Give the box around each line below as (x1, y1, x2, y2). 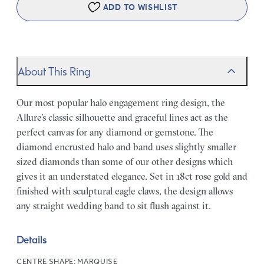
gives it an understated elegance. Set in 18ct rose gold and (16, 170, 247, 183)
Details (16, 234, 47, 246)
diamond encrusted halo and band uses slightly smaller (16, 141, 236, 153)
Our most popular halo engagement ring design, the (16, 97, 225, 109)
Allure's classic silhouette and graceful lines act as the (16, 111, 228, 124)
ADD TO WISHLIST (103, 2, 178, 13)
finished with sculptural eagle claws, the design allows (16, 185, 233, 197)
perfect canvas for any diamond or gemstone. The (16, 126, 213, 138)
